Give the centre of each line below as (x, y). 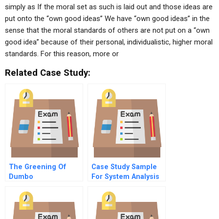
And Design (111, 186)
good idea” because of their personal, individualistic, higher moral (109, 42)
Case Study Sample (124, 167)
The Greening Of (38, 167)
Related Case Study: (48, 73)
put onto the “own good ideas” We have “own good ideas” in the (107, 19)
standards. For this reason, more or (62, 54)
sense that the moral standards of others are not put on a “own (107, 30)
